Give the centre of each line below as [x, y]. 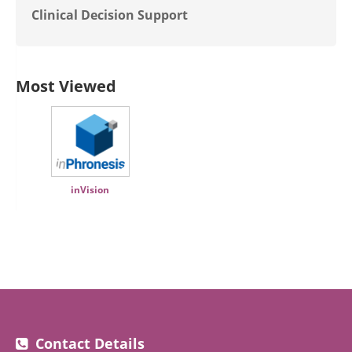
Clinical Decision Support [110, 15]
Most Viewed [66, 86]
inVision [90, 190]
